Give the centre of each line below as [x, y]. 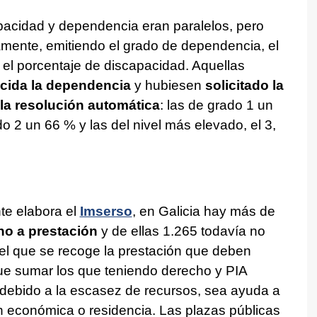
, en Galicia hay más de [203, 212]
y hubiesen [168, 86]
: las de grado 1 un [216, 105]
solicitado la [244, 86]
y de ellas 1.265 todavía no [181, 231]
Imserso [106, 212]
